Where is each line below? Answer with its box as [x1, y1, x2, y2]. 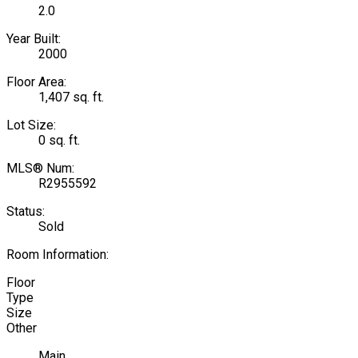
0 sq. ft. [38, 132, 80, 148]
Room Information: [6, 246, 109, 262]
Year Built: [6, 30, 61, 46]
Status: [6, 203, 45, 219]
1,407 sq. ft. [38, 89, 104, 105]
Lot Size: [6, 117, 56, 133]
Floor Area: [6, 74, 66, 89]
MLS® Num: [6, 160, 74, 176]
